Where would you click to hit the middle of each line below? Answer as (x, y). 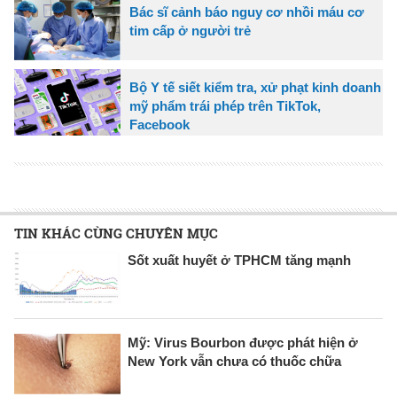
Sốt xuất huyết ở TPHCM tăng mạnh (239, 260)
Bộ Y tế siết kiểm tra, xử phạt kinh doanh (255, 87)
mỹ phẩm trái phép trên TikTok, (225, 105)
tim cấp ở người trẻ (190, 30)
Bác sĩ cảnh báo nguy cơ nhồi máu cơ (247, 12)
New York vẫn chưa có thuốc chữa (234, 361)
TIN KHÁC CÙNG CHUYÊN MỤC (116, 233)
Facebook (160, 124)
